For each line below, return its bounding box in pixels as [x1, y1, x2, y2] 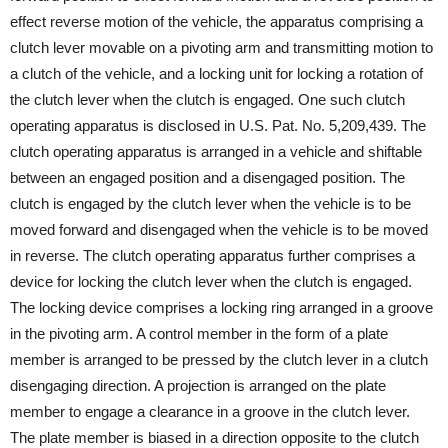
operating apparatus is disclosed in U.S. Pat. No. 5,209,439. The [10, 117, 426, 134]
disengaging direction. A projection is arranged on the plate [10, 377, 386, 394]
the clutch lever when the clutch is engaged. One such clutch [10, 91, 405, 108]
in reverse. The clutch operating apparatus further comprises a [10, 247, 415, 264]
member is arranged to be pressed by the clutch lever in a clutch [10, 351, 428, 368]
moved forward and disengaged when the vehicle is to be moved [10, 221, 428, 238]
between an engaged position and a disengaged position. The [10, 169, 405, 186]
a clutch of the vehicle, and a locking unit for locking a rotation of [10, 65, 423, 82]
